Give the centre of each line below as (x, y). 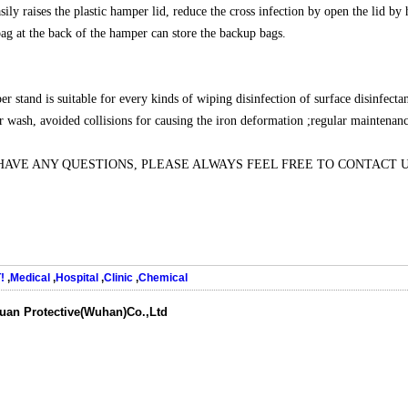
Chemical (163, 278)
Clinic (118, 278)
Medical (30, 278)
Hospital (77, 278)
